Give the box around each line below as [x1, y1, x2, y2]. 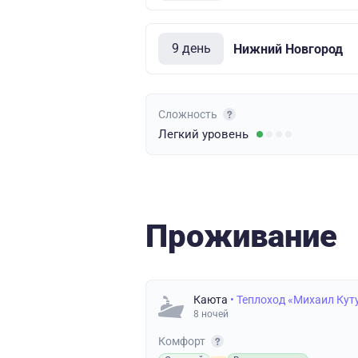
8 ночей [193, 308, 229, 320]
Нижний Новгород [233, 41, 343, 57]
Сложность [158, 108, 220, 121]
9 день [171, 41, 211, 56]
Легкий [158, 127, 202, 141]
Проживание [145, 217, 337, 255]
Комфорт [158, 335, 208, 348]
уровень [202, 127, 249, 141]
